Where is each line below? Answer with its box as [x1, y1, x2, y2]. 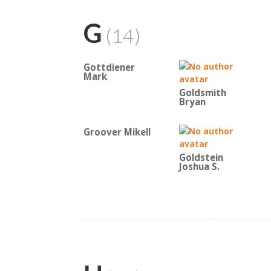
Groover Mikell [83, 126, 151, 139]
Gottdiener [83, 61, 135, 74]
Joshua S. [179, 160, 220, 173]
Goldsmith [179, 87, 226, 99]
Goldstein [179, 151, 223, 164]
